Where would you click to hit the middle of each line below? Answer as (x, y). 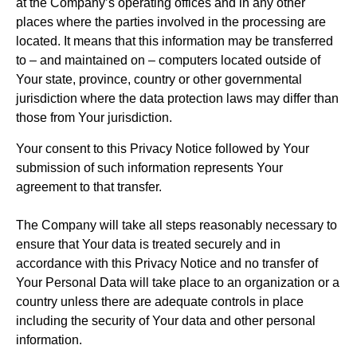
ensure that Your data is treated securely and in (148, 244)
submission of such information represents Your (149, 167)
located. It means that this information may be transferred (175, 41)
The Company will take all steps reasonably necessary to (177, 225)
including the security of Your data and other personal (166, 320)
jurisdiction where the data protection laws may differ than (177, 99)
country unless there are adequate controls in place (160, 301)
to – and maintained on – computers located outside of (168, 61)
